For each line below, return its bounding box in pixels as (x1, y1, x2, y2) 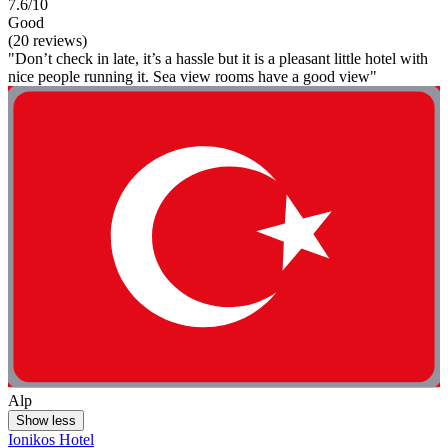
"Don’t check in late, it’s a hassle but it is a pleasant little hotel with (8, 49, 428, 67)
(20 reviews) (8, 31, 87, 49)
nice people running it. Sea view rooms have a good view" (8, 67, 377, 85)
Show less (16, 413, 76, 429)
